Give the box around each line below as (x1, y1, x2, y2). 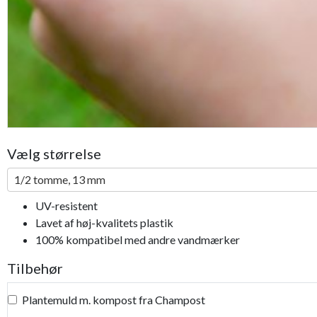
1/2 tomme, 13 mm (14, 173, 105, 187)
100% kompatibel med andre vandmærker (35, 233, 240, 247)
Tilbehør (7, 260, 63, 277)
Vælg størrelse (7, 145, 101, 163)
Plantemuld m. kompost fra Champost (22, 293, 205, 307)
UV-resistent (35, 199, 98, 213)
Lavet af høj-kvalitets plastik (35, 216, 173, 230)
